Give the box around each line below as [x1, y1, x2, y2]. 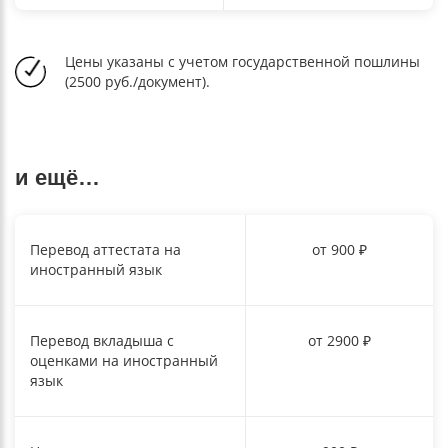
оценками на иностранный [30, 350, 218, 370]
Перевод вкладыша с [30, 330, 174, 350]
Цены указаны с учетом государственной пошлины [65, 51, 420, 71]
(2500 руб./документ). [65, 71, 210, 91]
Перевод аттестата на [30, 239, 181, 259]
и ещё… [15, 164, 100, 190]
